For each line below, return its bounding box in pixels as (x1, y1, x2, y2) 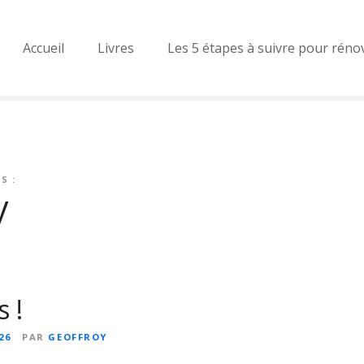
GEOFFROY (48, 331, 107, 344)
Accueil (23, 39, 64, 57)
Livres (97, 39, 134, 57)
